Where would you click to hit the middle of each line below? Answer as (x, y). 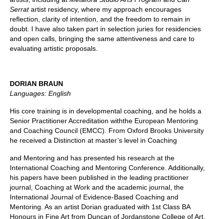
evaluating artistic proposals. (54, 49)
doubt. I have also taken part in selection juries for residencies (105, 29)
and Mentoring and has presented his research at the (92, 158)
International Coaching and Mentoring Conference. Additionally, (107, 168)
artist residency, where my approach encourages (105, 10)
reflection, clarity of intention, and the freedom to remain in (100, 19)
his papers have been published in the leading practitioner (99, 178)
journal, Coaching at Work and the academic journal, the (97, 187)
